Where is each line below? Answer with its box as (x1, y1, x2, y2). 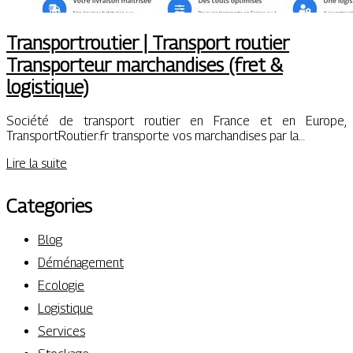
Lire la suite (6, 156, 67, 171)
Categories (6, 195, 92, 217)
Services (38, 323, 85, 339)
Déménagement (38, 255, 124, 270)
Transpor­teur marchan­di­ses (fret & (6, 54, 283, 76)
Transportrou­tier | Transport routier (6, 32, 289, 54)
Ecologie (38, 277, 84, 293)
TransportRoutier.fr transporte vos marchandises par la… (6, 128, 305, 143)
